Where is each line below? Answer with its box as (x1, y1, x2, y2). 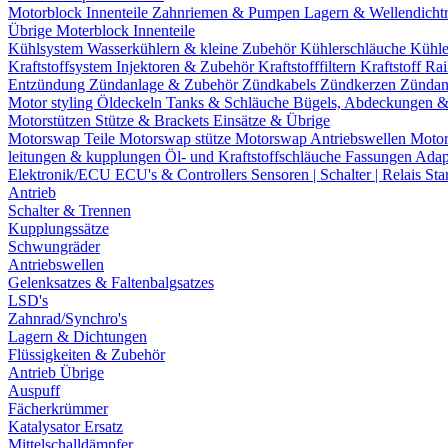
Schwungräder (8, 238, 100, 255)
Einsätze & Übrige (213, 112, 330, 129)
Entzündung (8, 76, 89, 93)
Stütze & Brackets (95, 112, 213, 129)
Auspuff (8, 382, 60, 399)
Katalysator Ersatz (8, 418, 123, 435)
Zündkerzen (320, 76, 400, 93)
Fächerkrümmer (8, 400, 108, 417)
